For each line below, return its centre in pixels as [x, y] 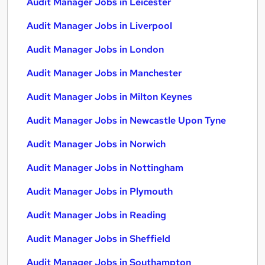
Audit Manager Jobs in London [95, 49]
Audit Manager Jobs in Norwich [96, 144]
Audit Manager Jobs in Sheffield [98, 239]
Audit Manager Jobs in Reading [96, 215]
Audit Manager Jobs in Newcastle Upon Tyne [126, 120]
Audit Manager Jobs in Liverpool [99, 26]
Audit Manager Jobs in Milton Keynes [109, 97]
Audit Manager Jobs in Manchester [104, 73]
